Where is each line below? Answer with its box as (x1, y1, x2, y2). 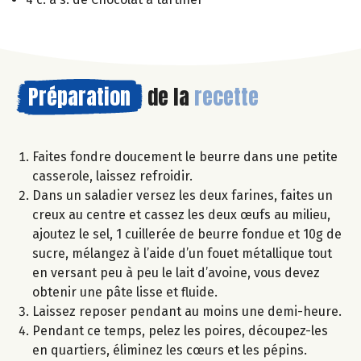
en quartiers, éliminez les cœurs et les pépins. (32, 342, 307, 359)
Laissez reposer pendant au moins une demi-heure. (32, 304, 342, 320)
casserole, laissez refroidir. (32, 168, 193, 185)
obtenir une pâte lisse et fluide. (32, 284, 218, 301)
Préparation (28, 81, 131, 114)
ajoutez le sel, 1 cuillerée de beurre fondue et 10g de (32, 226, 342, 243)
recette (194, 81, 259, 114)
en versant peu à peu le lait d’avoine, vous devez (32, 265, 320, 281)
